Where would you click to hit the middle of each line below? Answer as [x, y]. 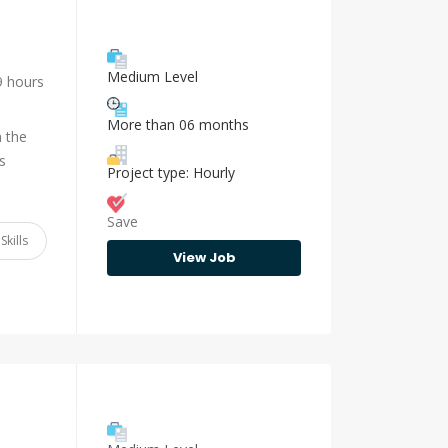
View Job [204, 257]
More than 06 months [178, 124]
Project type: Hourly [171, 172]
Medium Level [152, 76]
